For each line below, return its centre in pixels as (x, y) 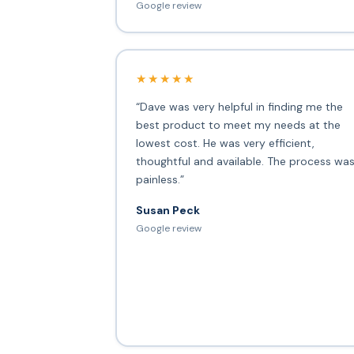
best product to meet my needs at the (238, 124)
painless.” (160, 179)
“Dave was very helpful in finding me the (239, 106)
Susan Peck (168, 210)
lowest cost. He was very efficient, (225, 143)
